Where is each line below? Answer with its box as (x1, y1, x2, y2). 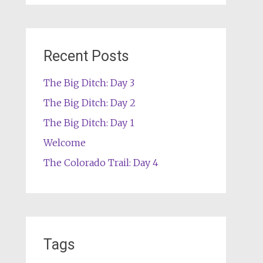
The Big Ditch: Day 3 (43, 77, 134, 89)
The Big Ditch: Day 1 (43, 117, 134, 129)
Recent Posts (43, 48, 129, 65)
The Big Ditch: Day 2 (43, 97, 136, 109)
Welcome (43, 137, 86, 149)
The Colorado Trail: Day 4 (43, 157, 159, 168)
